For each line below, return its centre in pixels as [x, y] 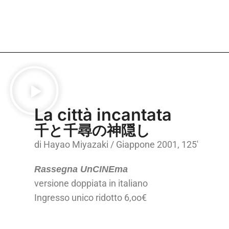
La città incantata [103, 115]
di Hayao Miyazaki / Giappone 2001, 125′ [117, 145]
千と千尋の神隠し [93, 130]
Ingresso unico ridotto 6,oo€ [91, 198]
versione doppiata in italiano [91, 184]
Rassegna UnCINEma [81, 169]
